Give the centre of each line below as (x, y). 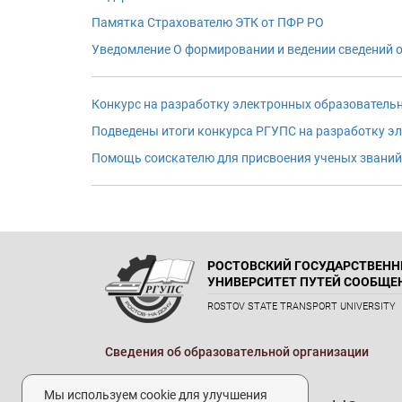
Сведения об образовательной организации (237, 352)
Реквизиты (138, 379)
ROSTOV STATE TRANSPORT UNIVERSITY (301, 306)
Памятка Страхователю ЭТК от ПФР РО (208, 22)
